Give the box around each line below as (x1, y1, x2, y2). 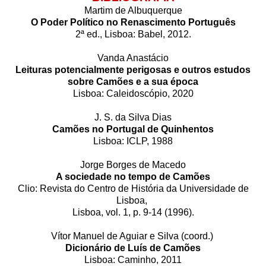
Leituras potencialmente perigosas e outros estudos (15, 64, 251, 75)
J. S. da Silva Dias (94, 112, 172, 122)
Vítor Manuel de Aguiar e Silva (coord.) (50, 230, 216, 241)
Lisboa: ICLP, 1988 (93, 135, 173, 146)
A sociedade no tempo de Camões (56, 171, 210, 182)
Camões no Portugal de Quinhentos (52, 123, 214, 134)
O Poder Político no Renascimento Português (30, 17, 236, 27)
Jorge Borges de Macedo (80, 159, 186, 170)
